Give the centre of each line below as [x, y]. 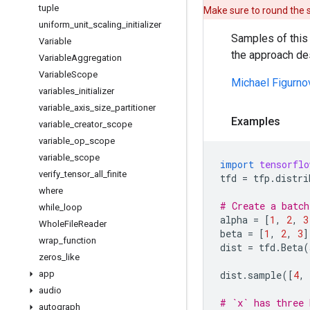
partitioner [135, 108]
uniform [54, 25]
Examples [256, 121]
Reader [92, 224]
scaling [107, 25]
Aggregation [97, 58]
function [80, 240]
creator [88, 124]
